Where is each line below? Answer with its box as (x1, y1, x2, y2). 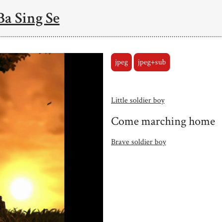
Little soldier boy (111, 95, 165, 106)
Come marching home (111, 113, 215, 129)
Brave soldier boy (111, 136, 166, 147)
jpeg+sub (137, 56, 166, 67)
